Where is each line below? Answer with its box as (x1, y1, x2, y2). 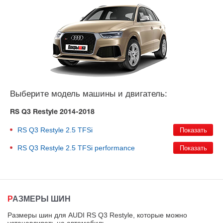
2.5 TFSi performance (66, 144, 135, 152)
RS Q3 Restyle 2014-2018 (10, 109, 95, 115)
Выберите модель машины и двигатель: (10, 89, 167, 99)
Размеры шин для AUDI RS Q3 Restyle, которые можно (7, 211, 187, 219)
